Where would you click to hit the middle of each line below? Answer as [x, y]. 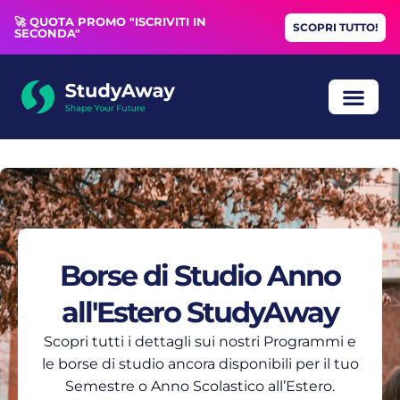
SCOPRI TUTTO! [335, 27]
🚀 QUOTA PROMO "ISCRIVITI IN [110, 21]
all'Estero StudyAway [200, 312]
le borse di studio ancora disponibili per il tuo [200, 364]
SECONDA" [47, 33]
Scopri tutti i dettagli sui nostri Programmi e [200, 342]
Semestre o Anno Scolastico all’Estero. [200, 386]
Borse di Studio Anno [200, 275]
